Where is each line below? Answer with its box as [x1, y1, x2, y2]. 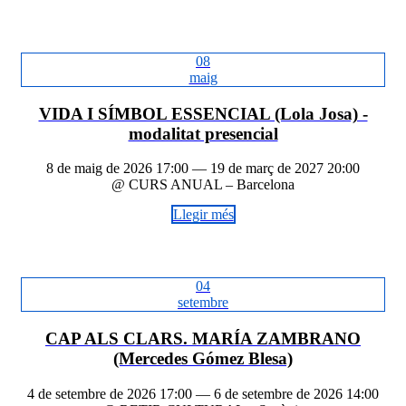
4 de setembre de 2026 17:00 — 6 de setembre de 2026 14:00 [27, 385, 379, 401]
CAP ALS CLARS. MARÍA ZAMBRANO [45, 329, 361, 349]
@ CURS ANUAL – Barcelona [111, 177, 295, 193]
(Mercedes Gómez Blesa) [113, 349, 293, 369]
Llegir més [172, 207, 234, 223]
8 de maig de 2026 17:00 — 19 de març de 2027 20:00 [46, 160, 360, 177]
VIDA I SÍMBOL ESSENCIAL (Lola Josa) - [38, 103, 368, 123]
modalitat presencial [128, 123, 278, 143]
